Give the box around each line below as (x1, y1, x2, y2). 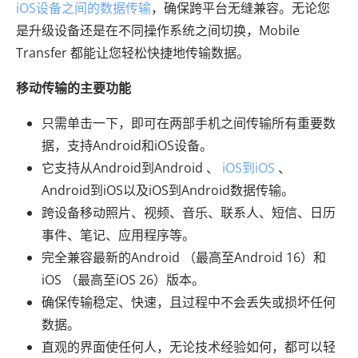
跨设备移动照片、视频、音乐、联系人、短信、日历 (42, 204, 336, 222)
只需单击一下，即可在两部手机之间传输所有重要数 (42, 114, 336, 133)
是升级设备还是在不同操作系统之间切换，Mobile (16, 22, 300, 40)
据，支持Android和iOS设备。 (42, 137, 213, 155)
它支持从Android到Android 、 (42, 159, 222, 177)
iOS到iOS (222, 159, 275, 177)
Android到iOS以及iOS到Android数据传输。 (42, 181, 294, 200)
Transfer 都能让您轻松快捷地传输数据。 (16, 44, 249, 62)
